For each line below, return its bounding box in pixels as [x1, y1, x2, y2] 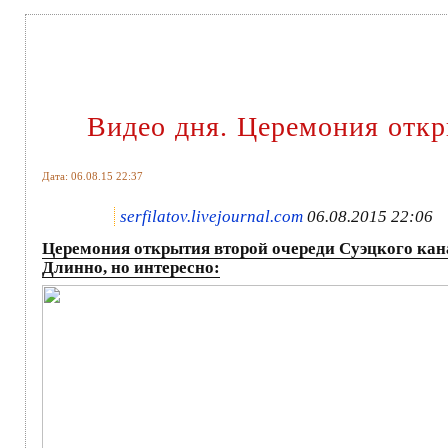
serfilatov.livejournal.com [120, 206, 303, 226]
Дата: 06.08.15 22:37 [42, 169, 143, 182]
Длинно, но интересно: [42, 257, 220, 277]
